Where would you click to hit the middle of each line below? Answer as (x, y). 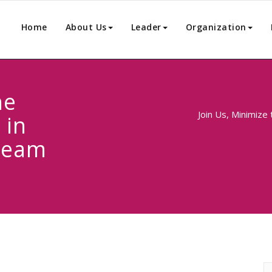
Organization (216, 27)
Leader (146, 27)
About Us (86, 27)
